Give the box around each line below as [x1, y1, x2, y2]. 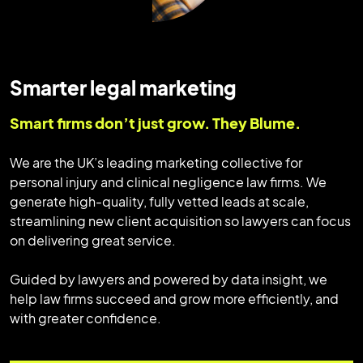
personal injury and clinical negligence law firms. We [10, 173, 327, 190]
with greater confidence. [10, 310, 161, 327]
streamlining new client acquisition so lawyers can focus [10, 212, 351, 229]
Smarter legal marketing [10, 75, 237, 100]
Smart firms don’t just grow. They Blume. [10, 113, 301, 132]
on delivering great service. [10, 232, 176, 249]
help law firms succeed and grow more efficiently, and [10, 290, 339, 307]
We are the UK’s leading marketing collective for [10, 154, 302, 171]
